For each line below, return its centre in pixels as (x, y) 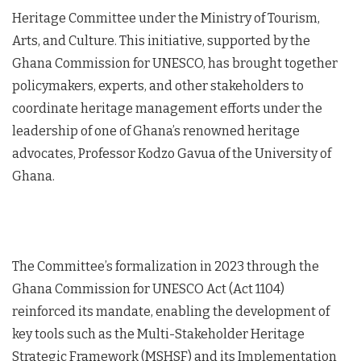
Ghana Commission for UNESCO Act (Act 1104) (148, 289)
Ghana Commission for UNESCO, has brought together (175, 63)
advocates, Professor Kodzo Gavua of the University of (172, 154)
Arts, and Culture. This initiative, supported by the (161, 41)
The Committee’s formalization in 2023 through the (166, 266)
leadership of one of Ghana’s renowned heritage (156, 131)
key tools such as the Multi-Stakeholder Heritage (158, 334)
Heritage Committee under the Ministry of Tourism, (166, 18)
